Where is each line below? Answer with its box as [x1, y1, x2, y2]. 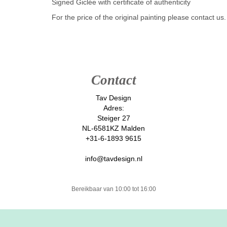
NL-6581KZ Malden [82, 124, 145, 133]
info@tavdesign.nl [85, 155, 142, 163]
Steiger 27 [97, 114, 130, 123]
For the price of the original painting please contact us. [52, 13, 226, 22]
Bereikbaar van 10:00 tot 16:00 [71, 185, 156, 193]
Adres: [103, 104, 124, 112]
